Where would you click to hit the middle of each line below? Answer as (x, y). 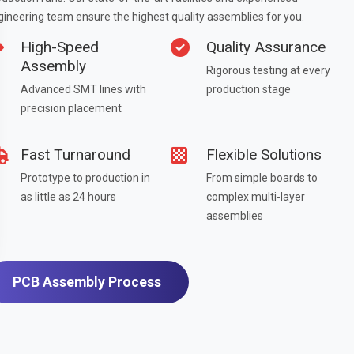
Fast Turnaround (75, 154)
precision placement (71, 108)
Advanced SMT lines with (83, 89)
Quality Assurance (265, 47)
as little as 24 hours (68, 197)
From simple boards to (262, 178)
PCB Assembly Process (87, 282)
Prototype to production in (85, 178)
